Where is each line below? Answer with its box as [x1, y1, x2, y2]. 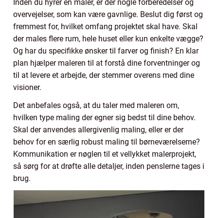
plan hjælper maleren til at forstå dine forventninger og [13, 58, 200, 68]
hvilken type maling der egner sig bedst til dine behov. [13, 112, 196, 122]
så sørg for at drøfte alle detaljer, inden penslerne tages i [13, 161, 204, 171]
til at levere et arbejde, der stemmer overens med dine [13, 70, 194, 80]
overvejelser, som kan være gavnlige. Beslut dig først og [13, 9, 203, 19]
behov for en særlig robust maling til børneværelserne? [13, 137, 200, 146]
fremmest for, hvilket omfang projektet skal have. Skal [13, 21, 198, 31]
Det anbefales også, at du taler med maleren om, [13, 100, 179, 110]
